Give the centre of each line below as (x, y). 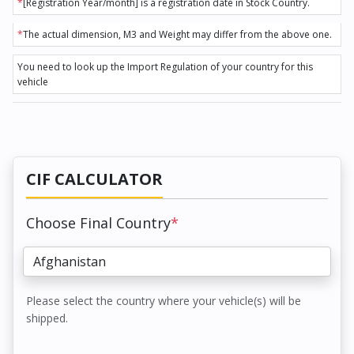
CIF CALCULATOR (94, 179)
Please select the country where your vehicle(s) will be (164, 300)
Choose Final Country (98, 222)
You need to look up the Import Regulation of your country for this (165, 66)
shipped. (47, 318)
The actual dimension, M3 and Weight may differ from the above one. (177, 34)
